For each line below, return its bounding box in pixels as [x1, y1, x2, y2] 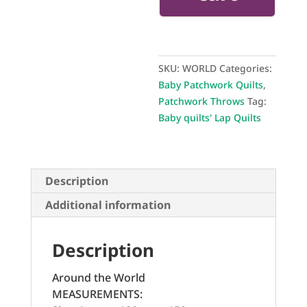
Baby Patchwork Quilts [158, 78, 264, 91]
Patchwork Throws [158, 95, 245, 108]
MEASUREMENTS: [51, 286, 143, 302]
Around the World [51, 270, 145, 285]
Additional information [45, 197, 171, 212]
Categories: [219, 62, 273, 75]
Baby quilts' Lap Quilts [158, 111, 262, 124]
